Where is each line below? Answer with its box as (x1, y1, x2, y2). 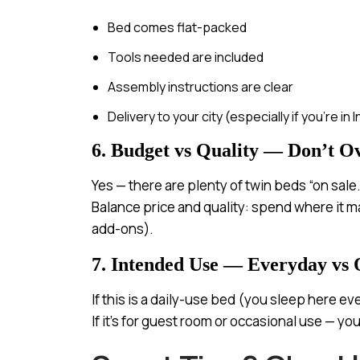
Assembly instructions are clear (108, 78, 293, 96)
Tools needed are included (108, 48, 264, 66)
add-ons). (92, 219, 153, 238)
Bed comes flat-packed (108, 18, 247, 36)
